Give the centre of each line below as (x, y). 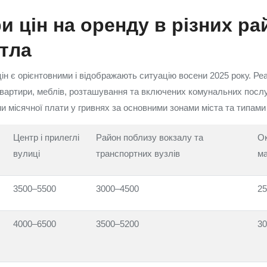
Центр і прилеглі (46, 137)
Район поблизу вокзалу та (150, 137)
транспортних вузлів (138, 153)
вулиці (27, 153)
